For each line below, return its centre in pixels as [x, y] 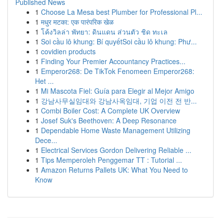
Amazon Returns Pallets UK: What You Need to [114, 170]
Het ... [44, 81]
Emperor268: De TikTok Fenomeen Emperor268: [118, 71]
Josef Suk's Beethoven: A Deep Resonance [109, 120]
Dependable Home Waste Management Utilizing [116, 130]
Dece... [46, 140]
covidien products [68, 51]
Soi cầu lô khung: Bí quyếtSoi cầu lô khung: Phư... [119, 41]
